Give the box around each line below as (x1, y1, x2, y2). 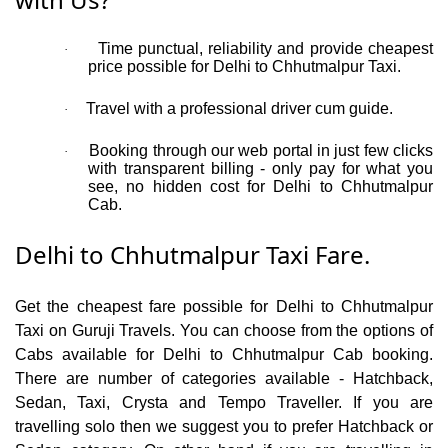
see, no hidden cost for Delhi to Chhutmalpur (88, 178, 433, 196)
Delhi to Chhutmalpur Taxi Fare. (15, 238, 370, 272)
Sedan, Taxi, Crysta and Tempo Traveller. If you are (15, 394, 433, 412)
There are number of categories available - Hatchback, (15, 370, 433, 388)
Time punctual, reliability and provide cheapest (97, 40, 434, 58)
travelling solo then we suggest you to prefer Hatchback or (15, 418, 433, 436)
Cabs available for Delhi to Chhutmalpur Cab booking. (15, 346, 433, 364)
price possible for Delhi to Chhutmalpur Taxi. (88, 58, 401, 76)
